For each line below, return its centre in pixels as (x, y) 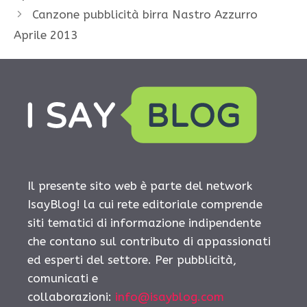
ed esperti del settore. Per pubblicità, (132, 259)
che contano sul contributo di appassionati (149, 241)
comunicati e (63, 278)
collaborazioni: (71, 296)
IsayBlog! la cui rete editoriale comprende (145, 204)
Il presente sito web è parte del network (140, 185)
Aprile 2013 (46, 35)
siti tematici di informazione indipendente (144, 222)
